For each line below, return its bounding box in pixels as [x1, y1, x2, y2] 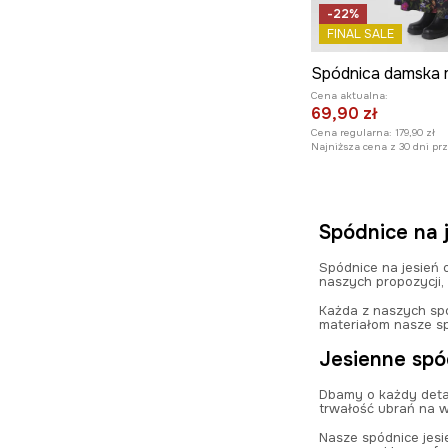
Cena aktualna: [311, 89, 389, 103]
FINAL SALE [327, 26, 395, 43]
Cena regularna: [311, 126, 393, 140]
